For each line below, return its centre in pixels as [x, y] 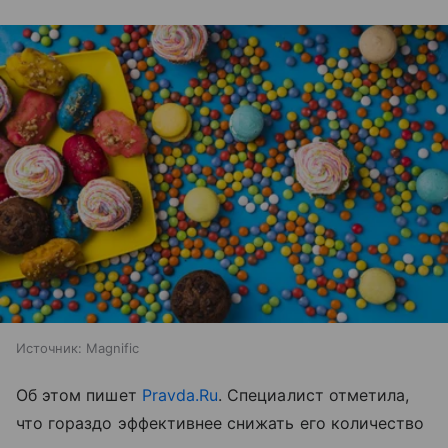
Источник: [49, 348]
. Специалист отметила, [314, 395]
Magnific [112, 348]
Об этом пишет [79, 395]
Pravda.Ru [180, 395]
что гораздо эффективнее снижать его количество [220, 423]
